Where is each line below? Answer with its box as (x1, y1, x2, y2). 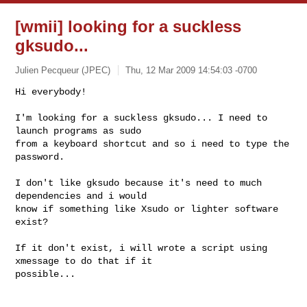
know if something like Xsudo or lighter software (15, 203, 279, 214)
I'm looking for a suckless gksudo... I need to (15, 112, 268, 123)
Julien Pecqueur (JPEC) (15, 64, 111, 75)
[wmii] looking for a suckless (15, 17, 242, 36)
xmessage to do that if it (15, 255, 153, 267)
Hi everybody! (15, 86, 87, 97)
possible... (15, 268, 76, 280)
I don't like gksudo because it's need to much (15, 177, 262, 188)
